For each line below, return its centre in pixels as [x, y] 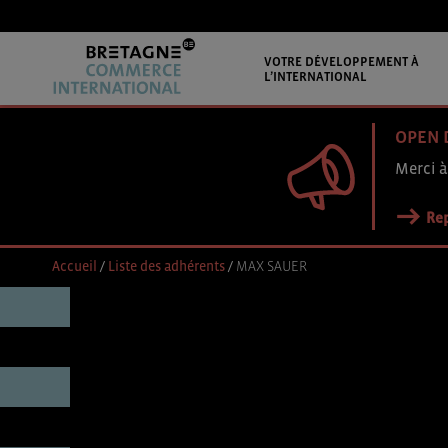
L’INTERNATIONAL [315, 76]
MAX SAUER [271, 266]
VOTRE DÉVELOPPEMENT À [341, 61]
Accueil [74, 266]
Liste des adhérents [166, 266]
